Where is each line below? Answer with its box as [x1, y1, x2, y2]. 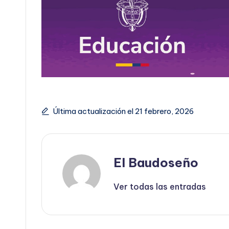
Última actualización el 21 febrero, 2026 [53, 106, 194, 117]
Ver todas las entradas [113, 181, 206, 192]
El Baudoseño [113, 155, 198, 171]
